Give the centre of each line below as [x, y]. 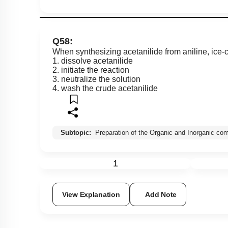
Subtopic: [77, 133]
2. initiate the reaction [91, 70]
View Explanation [91, 195]
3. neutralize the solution [96, 79]
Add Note [165, 195]
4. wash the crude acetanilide [105, 89]
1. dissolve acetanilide [93, 61]
